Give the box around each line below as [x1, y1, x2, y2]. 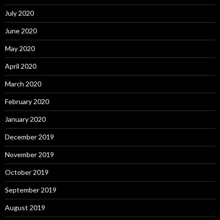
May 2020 [5, 44, 35, 53]
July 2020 [5, 9, 34, 18]
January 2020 [5, 115, 46, 124]
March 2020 [5, 80, 41, 88]
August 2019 [5, 203, 45, 212]
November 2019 [5, 150, 54, 159]
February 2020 [5, 97, 49, 106]
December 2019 [5, 133, 54, 141]
